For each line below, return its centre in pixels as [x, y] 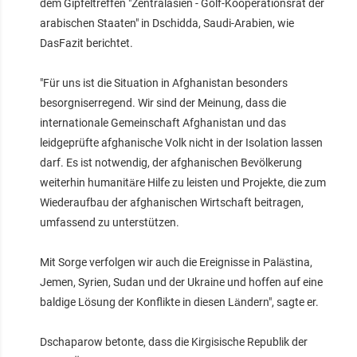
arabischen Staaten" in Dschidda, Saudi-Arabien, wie [167, 23]
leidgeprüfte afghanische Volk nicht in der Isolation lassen [181, 142]
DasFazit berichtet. [86, 43]
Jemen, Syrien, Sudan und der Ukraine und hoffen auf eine [181, 282]
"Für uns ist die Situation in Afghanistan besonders [164, 82]
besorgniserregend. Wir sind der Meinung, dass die [163, 102]
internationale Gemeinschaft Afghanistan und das [163, 122]
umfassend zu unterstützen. [110, 222]
